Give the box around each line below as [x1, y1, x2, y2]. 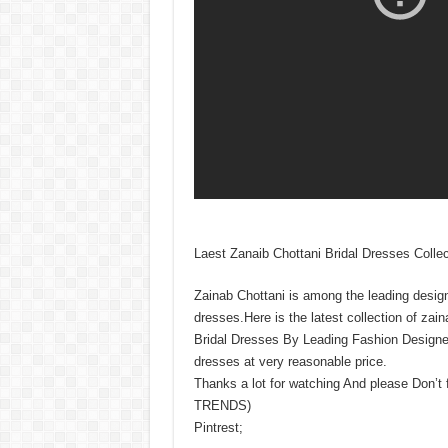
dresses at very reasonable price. [193, 353, 387, 369]
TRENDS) [193, 397, 251, 413]
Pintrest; [193, 419, 243, 435]
